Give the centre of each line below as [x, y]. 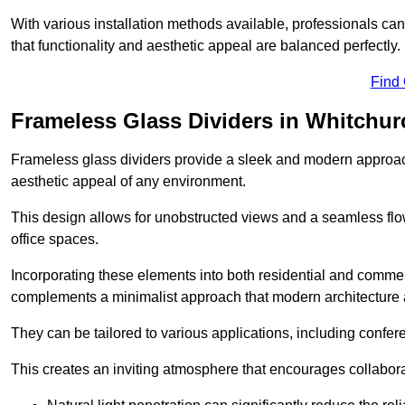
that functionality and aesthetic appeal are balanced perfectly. [206, 46]
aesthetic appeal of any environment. [128, 182]
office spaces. [55, 240]
